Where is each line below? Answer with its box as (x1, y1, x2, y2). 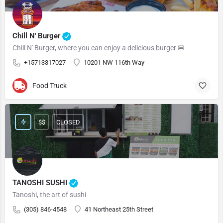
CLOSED (56, 118, 80, 126)
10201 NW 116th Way (84, 59, 144, 66)
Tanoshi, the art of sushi (12, 191, 86, 199)
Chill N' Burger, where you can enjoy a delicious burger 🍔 (12, 44, 185, 52)
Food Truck (32, 81, 67, 90)
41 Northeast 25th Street (85, 206, 153, 213)
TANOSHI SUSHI (12, 178, 69, 187)
